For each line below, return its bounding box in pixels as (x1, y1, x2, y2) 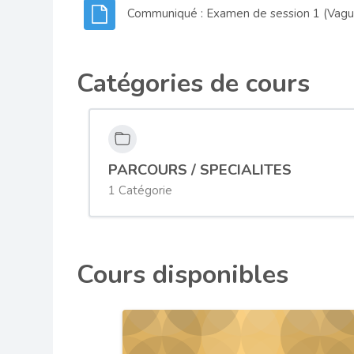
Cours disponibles (77, 256, 289, 292)
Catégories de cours (77, 66, 311, 100)
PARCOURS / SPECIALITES (107, 160, 292, 181)
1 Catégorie (107, 183, 172, 199)
